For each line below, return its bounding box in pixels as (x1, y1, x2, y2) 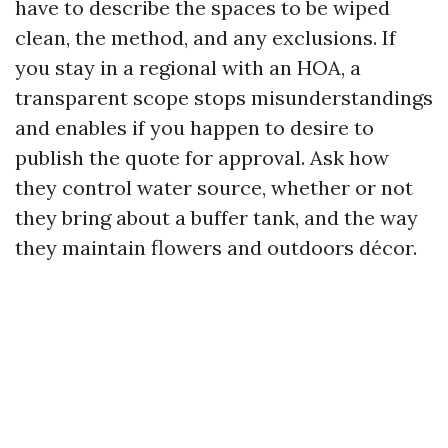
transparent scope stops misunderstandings (15, 85, 433, 110)
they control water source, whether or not (15, 175, 413, 200)
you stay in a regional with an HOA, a (15, 55, 361, 80)
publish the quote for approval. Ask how (15, 145, 389, 170)
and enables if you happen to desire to (15, 115, 374, 140)
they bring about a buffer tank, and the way (15, 205, 418, 230)
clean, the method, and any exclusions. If (15, 25, 396, 50)
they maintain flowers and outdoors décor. (15, 235, 417, 260)
